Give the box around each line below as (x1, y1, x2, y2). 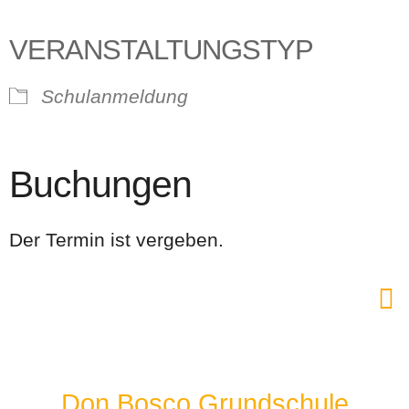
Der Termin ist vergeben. (9, 229, 224, 250)
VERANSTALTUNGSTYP (9, 34, 313, 66)
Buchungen (9, 163, 192, 205)
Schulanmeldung (41, 86, 188, 107)
